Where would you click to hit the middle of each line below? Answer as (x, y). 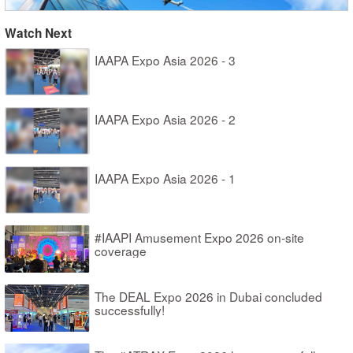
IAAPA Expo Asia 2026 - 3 (165, 60)
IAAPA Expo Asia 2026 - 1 (165, 178)
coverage (120, 251)
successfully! (129, 310)
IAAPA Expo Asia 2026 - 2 (165, 119)
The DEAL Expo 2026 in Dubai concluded (208, 297)
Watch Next (38, 33)
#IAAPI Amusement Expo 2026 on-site (199, 238)
